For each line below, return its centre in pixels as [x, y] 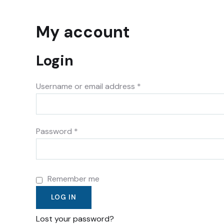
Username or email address [86, 86]
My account [83, 32]
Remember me [73, 179]
